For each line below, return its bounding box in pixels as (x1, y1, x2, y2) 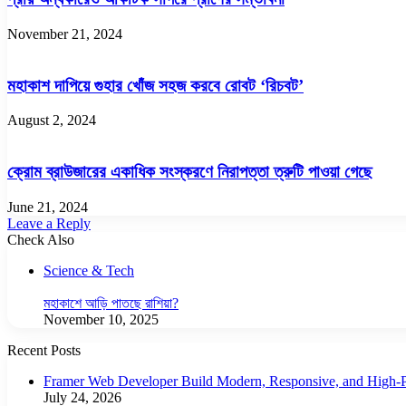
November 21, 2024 (7, 25, 122, 42)
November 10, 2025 (43, 311, 159, 327)
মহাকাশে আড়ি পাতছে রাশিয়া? (43, 295, 179, 311)
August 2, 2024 (7, 112, 96, 129)
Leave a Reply (7, 215, 91, 231)
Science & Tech (43, 262, 134, 278)
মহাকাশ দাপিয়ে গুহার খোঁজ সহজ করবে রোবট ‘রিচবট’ (7, 75, 304, 95)
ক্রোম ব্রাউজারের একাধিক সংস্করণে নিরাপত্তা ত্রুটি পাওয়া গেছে (7, 162, 372, 182)
